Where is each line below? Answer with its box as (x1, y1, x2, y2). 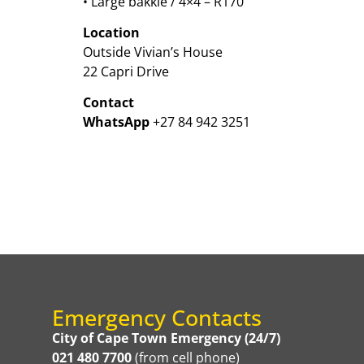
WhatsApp (83, 113, 153, 132)
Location (83, 23, 140, 41)
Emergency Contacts (51, 301, 262, 332)
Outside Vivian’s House (83, 42, 223, 61)
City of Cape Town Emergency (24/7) (51, 328, 280, 347)
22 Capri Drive (83, 62, 169, 80)
